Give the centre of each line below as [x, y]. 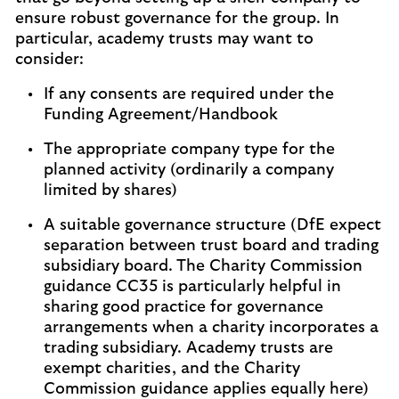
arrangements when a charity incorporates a [211, 328]
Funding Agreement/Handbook [161, 115]
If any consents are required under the [189, 94]
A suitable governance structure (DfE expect [212, 225]
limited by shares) [110, 191]
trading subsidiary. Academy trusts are [188, 348]
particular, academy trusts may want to [164, 39]
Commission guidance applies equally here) [206, 389]
